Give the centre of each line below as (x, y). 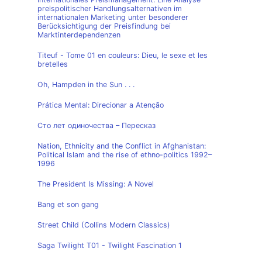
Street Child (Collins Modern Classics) (104, 225)
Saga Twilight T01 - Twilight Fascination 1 (110, 245)
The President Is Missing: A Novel (96, 184)
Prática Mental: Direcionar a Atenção (101, 105)
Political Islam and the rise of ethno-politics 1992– (125, 155)
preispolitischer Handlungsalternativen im (110, 8)
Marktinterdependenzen (79, 35)
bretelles (53, 64)
